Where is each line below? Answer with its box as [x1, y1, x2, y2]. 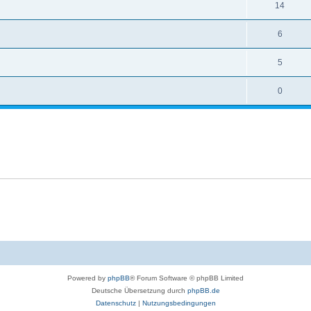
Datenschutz [95, 299, 136, 307]
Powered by [67, 274, 108, 282]
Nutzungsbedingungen [142, 299, 216, 307]
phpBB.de [187, 287, 220, 294]
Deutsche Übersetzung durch [91, 287, 187, 294]
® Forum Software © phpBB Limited [130, 274, 244, 282]
